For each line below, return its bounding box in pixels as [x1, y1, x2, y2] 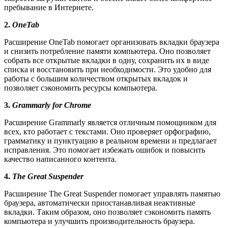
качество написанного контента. [4, 154, 117, 163]
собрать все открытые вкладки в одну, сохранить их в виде [4, 55, 209, 65]
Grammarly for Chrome [12, 100, 91, 109]
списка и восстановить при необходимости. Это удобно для [4, 65, 211, 74]
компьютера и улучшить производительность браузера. [4, 216, 195, 225]
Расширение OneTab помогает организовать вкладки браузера [4, 37, 219, 46]
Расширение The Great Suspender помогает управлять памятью [4, 189, 220, 198]
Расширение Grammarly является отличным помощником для [4, 118, 216, 127]
